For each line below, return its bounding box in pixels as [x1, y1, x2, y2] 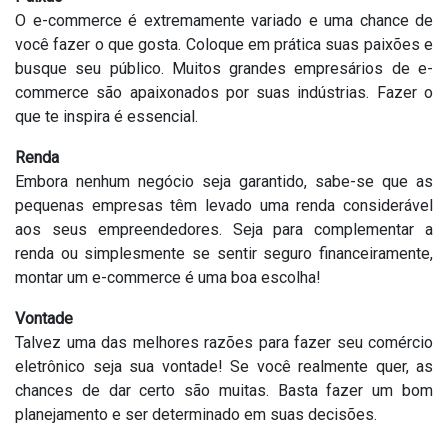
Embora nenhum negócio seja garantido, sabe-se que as [15, 172, 433, 191]
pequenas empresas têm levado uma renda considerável [15, 196, 433, 215]
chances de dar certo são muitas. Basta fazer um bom [15, 381, 433, 400]
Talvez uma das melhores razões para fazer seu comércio [15, 333, 433, 352]
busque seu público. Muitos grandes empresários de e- [15, 59, 433, 78]
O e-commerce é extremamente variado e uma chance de [15, 11, 433, 30]
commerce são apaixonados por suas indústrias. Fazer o [15, 83, 433, 102]
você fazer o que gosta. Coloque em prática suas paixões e [15, 35, 433, 54]
